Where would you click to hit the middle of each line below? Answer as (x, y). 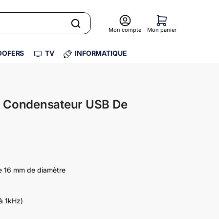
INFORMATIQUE (101, 53)
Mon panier (162, 30)
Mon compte (125, 30)
